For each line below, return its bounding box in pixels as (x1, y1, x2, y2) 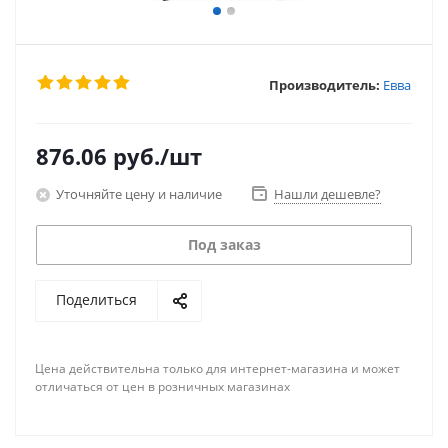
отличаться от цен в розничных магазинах (35, 378, 290, 395)
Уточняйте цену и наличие (56, 184, 222, 203)
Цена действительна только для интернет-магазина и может (35, 360, 400, 377)
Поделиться (56, 290, 137, 309)
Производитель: (269, 75, 380, 94)
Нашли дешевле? (274, 185, 381, 203)
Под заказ (187, 235, 261, 254)
